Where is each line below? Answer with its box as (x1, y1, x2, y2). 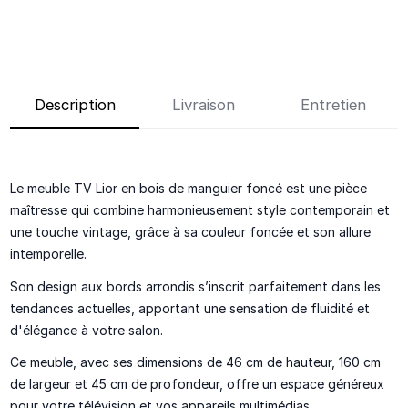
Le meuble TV (10, 180, 93, 197)
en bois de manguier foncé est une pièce (121, 180, 368, 197)
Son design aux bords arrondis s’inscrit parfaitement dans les (10, 278, 382, 294)
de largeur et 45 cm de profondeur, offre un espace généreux (10, 375, 385, 392)
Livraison (172, 96, 236, 115)
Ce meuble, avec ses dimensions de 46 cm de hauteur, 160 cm (10, 353, 382, 370)
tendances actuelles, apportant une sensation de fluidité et (10, 300, 371, 316)
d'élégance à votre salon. (10, 321, 164, 338)
